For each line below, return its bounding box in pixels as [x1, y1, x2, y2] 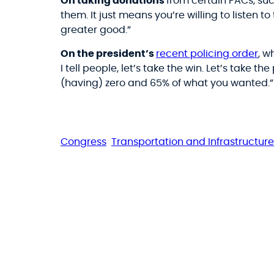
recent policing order [156, 49, 258, 59]
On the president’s [61, 49, 156, 59]
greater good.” [61, 24, 131, 35]
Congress [61, 137, 106, 147]
